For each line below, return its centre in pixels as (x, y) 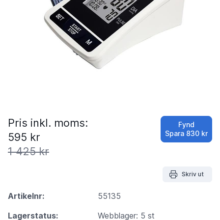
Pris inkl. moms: (48, 123)
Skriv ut (193, 174)
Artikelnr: (26, 196)
